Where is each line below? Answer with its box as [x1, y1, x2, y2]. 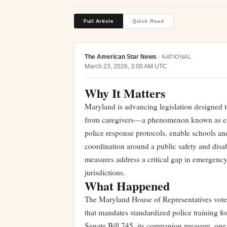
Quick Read [132, 18, 164, 24]
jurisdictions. [85, 167, 125, 177]
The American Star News [85, 53, 157, 60]
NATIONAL [162, 54, 191, 60]
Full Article [84, 18, 113, 24]
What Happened [85, 177, 170, 195]
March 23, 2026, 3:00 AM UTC [85, 63, 167, 70]
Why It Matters [85, 84, 165, 102]
